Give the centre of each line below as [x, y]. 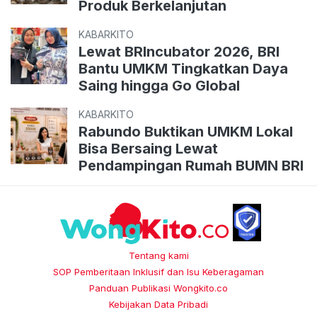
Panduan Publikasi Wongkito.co [158, 288]
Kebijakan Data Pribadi [158, 304]
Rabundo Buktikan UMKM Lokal [186, 132]
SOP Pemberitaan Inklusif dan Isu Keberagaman [158, 271]
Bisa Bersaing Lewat [148, 149]
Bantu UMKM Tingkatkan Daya [183, 69]
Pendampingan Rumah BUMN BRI [191, 166]
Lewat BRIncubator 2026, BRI [179, 52]
